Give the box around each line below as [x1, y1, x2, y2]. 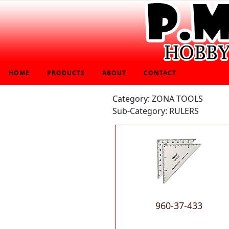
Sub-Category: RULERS [112, 105, 199, 117]
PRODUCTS [47, 68, 85, 77]
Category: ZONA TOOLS [112, 93, 203, 104]
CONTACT [144, 68, 176, 77]
